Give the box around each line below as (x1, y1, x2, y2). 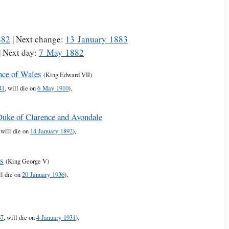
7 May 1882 (39, 47, 84, 58)
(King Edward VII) (43, 71, 93, 79)
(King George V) (6, 156, 50, 166)
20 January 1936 (22, 170, 65, 179)
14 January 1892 (30, 127, 73, 136)
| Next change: (10, 33, 65, 45)
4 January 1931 (36, 213, 76, 222)
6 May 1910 (37, 84, 69, 93)
